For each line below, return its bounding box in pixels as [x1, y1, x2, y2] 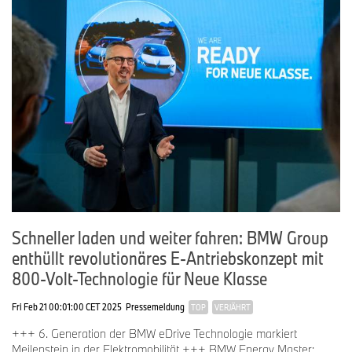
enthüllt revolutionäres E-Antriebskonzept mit [12, 245, 324, 269]
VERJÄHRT [214, 301, 251, 313]
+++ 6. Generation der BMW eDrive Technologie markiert [12, 325, 297, 341]
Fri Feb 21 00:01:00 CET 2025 [12, 299, 122, 313]
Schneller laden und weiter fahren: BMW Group [12, 225, 328, 249]
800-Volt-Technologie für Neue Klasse [12, 266, 267, 290]
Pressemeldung [126, 299, 185, 313]
